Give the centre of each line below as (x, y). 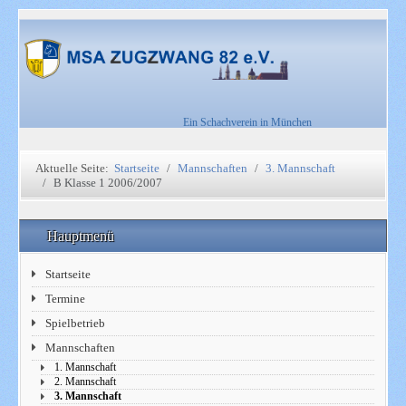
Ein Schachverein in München (247, 122)
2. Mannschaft (86, 382)
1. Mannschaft (86, 367)
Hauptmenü (82, 236)
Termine (66, 299)
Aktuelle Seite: (74, 168)
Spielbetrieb (76, 323)
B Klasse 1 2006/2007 (107, 183)
